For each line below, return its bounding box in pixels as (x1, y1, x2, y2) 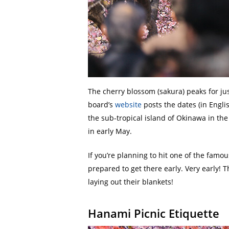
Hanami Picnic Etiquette (88, 205, 219, 221)
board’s (88, 100, 115, 110)
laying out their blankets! (88, 177, 175, 187)
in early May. (88, 126, 132, 136)
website (115, 100, 142, 110)
